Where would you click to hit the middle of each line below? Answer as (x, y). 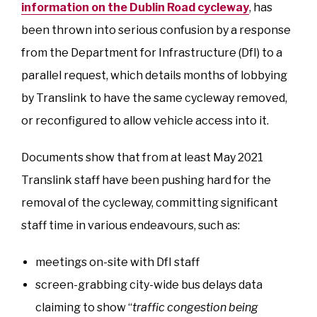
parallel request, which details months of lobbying (154, 75)
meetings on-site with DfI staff (117, 262)
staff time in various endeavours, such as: (131, 225)
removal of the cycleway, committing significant (150, 202)
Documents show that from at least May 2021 (142, 157)
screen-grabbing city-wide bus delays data (149, 284)
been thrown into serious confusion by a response (156, 30)
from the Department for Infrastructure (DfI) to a (152, 52)
